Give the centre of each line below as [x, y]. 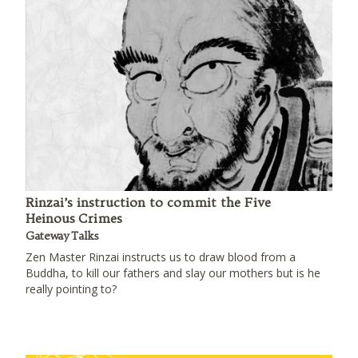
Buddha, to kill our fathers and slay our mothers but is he [173, 273]
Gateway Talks [62, 236]
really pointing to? [71, 289]
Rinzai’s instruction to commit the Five [148, 202]
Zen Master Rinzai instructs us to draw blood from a [161, 257]
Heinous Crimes [74, 218]
